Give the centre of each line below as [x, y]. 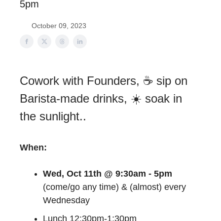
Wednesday [66, 200]
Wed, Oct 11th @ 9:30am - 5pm [108, 174]
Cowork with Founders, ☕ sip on [104, 81]
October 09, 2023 [59, 26]
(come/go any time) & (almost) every [114, 187]
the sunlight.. [53, 116]
